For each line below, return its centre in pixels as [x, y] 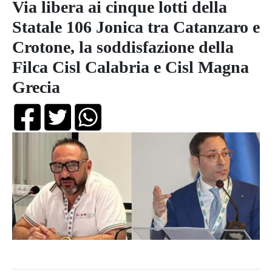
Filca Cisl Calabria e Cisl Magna [131, 67]
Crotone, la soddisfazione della [123, 47]
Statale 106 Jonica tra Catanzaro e [136, 27]
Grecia [36, 87]
